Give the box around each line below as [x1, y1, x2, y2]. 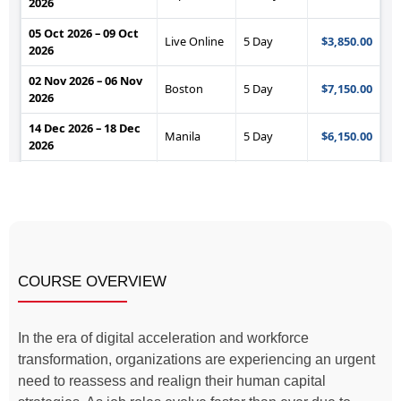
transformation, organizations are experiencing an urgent [18, 352, 375, 368]
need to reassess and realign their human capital [18, 373, 326, 389]
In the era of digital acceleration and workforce [18, 330, 309, 346]
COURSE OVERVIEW [18, 273, 166, 291]
